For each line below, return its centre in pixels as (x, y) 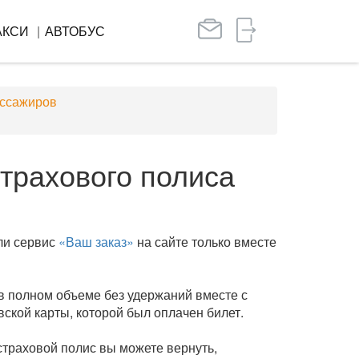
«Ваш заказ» (96, 242)
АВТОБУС (75, 31)
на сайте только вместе (205, 242)
